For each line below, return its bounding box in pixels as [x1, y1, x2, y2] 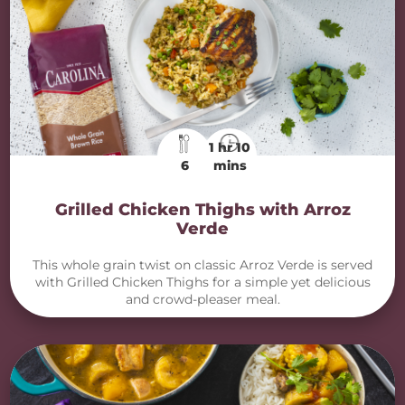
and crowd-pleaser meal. [125, 291, 280, 307]
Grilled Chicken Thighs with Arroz [54, 200, 351, 220]
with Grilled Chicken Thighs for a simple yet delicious [34, 274, 371, 290]
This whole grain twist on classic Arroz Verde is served [33, 257, 372, 273]
